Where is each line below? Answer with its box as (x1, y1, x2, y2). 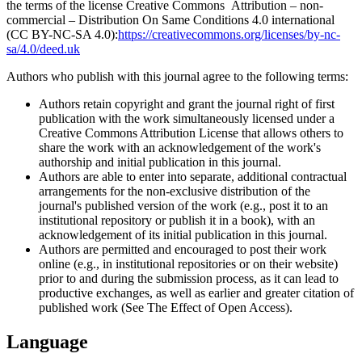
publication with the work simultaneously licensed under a (39, 111, 335, 125)
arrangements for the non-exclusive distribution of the (39, 183, 310, 198)
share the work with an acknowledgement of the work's (39, 140, 321, 154)
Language (6, 330, 88, 352)
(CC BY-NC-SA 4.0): (6, 27, 118, 41)
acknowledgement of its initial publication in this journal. (39, 227, 327, 242)
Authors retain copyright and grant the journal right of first (39, 96, 335, 111)
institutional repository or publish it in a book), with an (39, 213, 315, 227)
